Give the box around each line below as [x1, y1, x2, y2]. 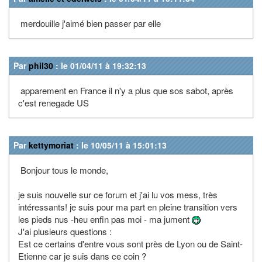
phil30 [29, 59, 53, 71]
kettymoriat [29, 139, 74, 151]
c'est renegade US [18, 96, 89, 109]
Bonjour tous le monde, [18, 163, 108, 176]
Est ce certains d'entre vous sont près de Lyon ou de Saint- [18, 237, 243, 250]
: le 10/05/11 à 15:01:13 [74, 139, 167, 151]
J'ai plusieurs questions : [18, 225, 112, 237]
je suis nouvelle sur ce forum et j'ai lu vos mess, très [18, 188, 218, 201]
